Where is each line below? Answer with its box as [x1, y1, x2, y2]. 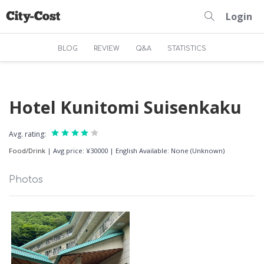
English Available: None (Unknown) [115, 146, 225, 155]
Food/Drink [9, 146, 45, 155]
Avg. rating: [9, 129, 46, 139]
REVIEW [94, 45, 120, 53]
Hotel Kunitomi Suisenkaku [9, 95, 242, 118]
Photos [9, 174, 43, 185]
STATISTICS [167, 45, 206, 53]
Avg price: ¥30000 [53, 146, 108, 155]
